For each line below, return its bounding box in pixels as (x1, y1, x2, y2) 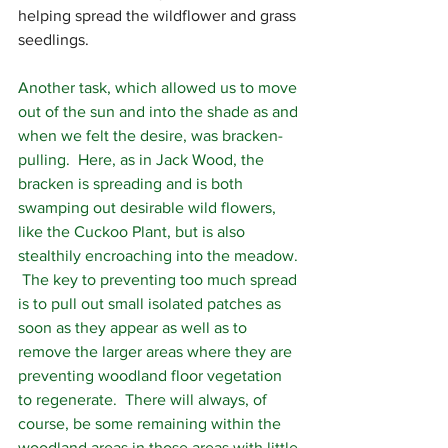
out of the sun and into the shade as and (18, 103, 302, 120)
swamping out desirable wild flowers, (18, 199, 280, 216)
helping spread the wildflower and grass (18, 7, 300, 24)
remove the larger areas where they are (18, 343, 296, 360)
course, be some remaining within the (18, 415, 285, 432)
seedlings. (18, 31, 97, 48)
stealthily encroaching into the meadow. (18, 247, 302, 264)
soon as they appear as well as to (18, 319, 251, 336)
